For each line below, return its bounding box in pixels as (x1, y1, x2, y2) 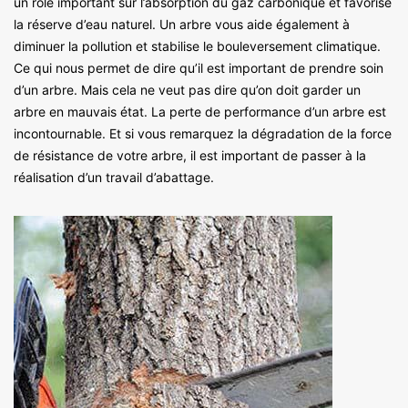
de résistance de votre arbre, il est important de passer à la (14, 148, 366, 164)
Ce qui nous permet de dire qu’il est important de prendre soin (14, 60, 383, 76)
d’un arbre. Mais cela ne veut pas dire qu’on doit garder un (14, 82, 361, 98)
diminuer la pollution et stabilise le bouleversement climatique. (14, 38, 381, 55)
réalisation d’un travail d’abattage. (14, 169, 214, 186)
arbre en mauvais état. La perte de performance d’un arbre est (14, 104, 386, 120)
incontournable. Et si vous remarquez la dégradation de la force (14, 126, 392, 142)
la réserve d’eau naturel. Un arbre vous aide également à (14, 16, 350, 33)
